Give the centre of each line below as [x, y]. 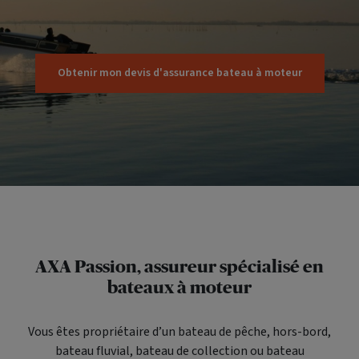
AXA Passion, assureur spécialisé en [179, 266]
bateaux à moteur [179, 287]
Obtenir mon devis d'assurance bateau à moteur [179, 73]
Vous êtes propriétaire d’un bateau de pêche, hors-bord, [179, 332]
